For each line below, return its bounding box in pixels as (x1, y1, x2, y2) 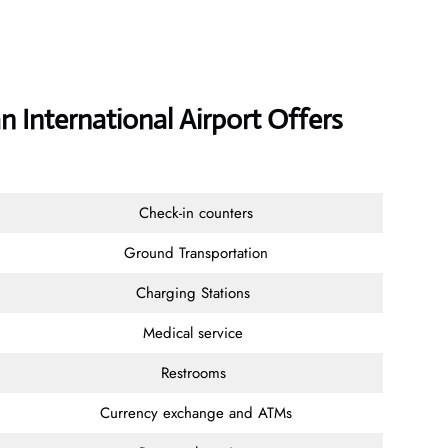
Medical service (143, 321, 248, 344)
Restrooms (160, 361, 231, 384)
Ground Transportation (123, 241, 268, 264)
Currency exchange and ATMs (99, 401, 292, 424)
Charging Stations (136, 281, 255, 304)
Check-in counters (138, 201, 253, 224)
